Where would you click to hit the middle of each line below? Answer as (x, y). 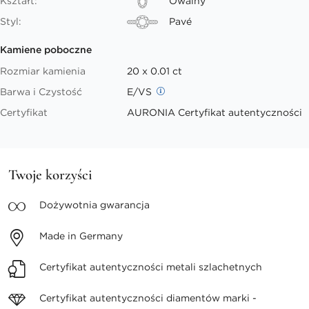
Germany (101, 236)
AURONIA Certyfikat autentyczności (215, 112)
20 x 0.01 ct (155, 71)
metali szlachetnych (214, 267)
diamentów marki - (211, 298)
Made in (59, 236)
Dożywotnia (70, 205)
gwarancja (125, 205)
